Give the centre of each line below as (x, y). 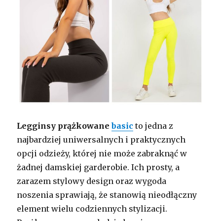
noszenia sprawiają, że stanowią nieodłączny (107, 195)
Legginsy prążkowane (64, 126)
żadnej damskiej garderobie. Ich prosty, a (98, 167)
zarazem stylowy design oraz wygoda (92, 181)
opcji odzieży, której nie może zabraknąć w (102, 154)
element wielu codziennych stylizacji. (92, 209)
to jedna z (153, 126)
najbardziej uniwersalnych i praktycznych (101, 140)
